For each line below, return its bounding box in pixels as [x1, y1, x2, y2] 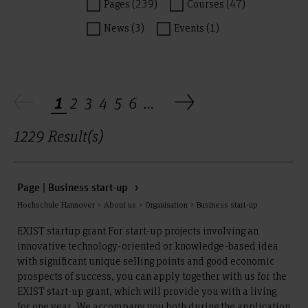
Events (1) [173, 21, 219, 34]
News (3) [103, 21, 144, 34]
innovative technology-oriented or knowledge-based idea [17, 239, 278, 252]
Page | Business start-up [17, 182, 131, 195]
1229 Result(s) [14, 126, 103, 145]
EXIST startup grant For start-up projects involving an [17, 223, 258, 237]
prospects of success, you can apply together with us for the [17, 269, 287, 283]
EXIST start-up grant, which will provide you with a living [17, 284, 276, 298]
